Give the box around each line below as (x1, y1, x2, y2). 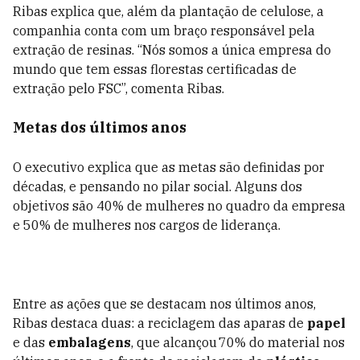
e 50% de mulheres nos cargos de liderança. (13, 217, 280, 233)
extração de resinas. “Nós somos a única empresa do (13, 42, 331, 58)
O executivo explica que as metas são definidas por (13, 159, 325, 175)
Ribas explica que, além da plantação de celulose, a (13, 3, 324, 19)
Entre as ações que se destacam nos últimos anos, (13, 296, 316, 312)
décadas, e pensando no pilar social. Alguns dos (13, 178, 302, 194)
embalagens (48, 334, 131, 350)
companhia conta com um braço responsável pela (13, 22, 315, 39)
